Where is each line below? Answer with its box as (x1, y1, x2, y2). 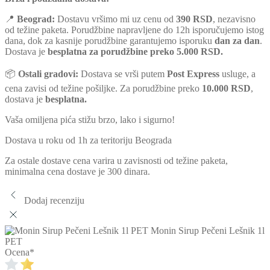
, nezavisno (213, 13, 256, 24)
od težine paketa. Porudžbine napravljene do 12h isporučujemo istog (5, 24, 264, 35)
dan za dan (215, 35, 260, 46)
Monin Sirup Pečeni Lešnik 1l (151, 225, 265, 236)
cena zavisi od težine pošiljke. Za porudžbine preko (5, 83, 202, 93)
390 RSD (176, 13, 213, 24)
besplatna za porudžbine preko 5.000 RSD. (48, 46, 223, 57)
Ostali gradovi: (18, 68, 78, 79)
